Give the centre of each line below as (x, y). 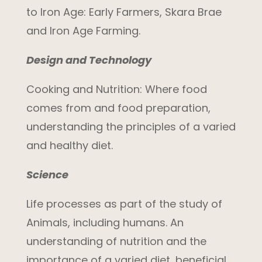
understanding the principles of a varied (131, 126)
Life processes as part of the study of (124, 204)
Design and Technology (89, 60)
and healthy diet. (69, 145)
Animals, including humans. (98, 222)
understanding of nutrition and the (116, 241)
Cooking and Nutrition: (85, 89)
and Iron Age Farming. (83, 30)
